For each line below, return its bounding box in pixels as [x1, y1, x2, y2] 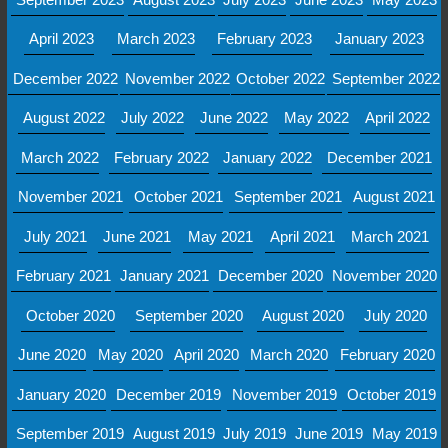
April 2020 [173, 346, 239, 364]
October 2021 [134, 188, 223, 206]
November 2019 [231, 385, 337, 403]
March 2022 [21, 148, 100, 166]
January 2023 [334, 30, 424, 48]
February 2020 [339, 346, 435, 364]
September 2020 [134, 306, 243, 324]
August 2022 [23, 109, 105, 127]
